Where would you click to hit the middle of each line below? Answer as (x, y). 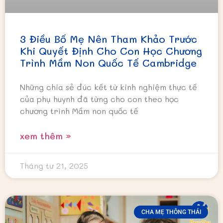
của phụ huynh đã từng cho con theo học (99, 99)
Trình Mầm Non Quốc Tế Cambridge (108, 63)
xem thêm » (46, 136)
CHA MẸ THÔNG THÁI (171, 212)
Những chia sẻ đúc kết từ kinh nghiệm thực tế (109, 87)
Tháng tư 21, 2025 (54, 166)
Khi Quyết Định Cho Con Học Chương (111, 51)
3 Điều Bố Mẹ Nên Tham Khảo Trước (109, 39)
